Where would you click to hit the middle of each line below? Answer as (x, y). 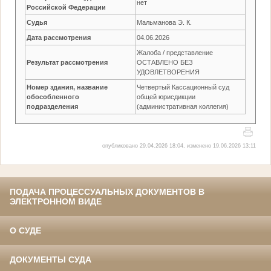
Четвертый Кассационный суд (183, 87)
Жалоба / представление (175, 52)
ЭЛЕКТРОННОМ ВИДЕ (56, 202)
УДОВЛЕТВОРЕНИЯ (168, 72)
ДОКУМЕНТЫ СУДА (51, 260)
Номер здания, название (67, 87)
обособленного (53, 96)
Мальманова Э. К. (165, 22)
